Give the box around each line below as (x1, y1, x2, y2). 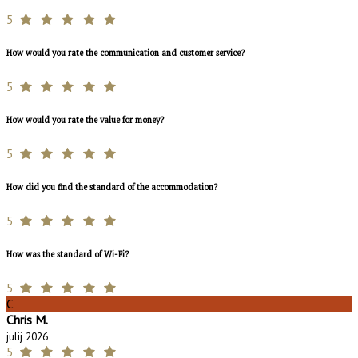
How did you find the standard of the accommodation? (6, 181, 217, 193)
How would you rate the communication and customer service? (6, 47, 245, 59)
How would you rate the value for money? (6, 114, 164, 126)
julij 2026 (6, 328, 48, 344)
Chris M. (6, 311, 48, 328)
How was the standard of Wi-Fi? (6, 249, 129, 260)
